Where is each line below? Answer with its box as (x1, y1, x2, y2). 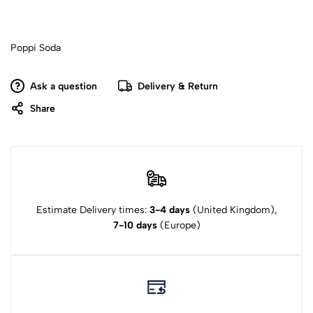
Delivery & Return (138, 80, 218, 92)
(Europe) (156, 219, 201, 231)
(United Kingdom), (192, 203, 277, 216)
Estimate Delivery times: (36, 203, 150, 216)
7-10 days (112, 219, 157, 231)
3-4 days (149, 203, 193, 216)
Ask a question (30, 80, 97, 92)
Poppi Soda (10, 41, 61, 54)
